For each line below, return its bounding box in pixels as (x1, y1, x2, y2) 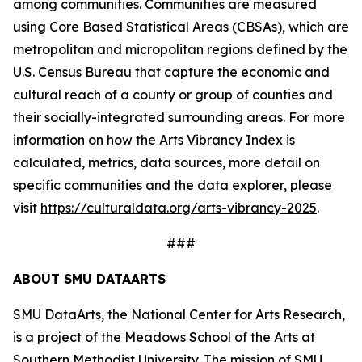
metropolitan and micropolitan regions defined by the (13, 41, 347, 57)
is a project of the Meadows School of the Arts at (13, 329, 315, 345)
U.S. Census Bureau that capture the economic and (13, 64, 330, 80)
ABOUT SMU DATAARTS (13, 271, 166, 287)
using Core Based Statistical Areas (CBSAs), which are (13, 19, 349, 35)
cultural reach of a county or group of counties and (13, 86, 333, 103)
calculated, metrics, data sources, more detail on (13, 154, 320, 170)
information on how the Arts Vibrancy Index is (13, 132, 295, 148)
